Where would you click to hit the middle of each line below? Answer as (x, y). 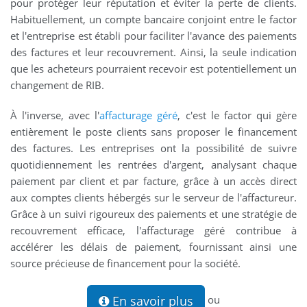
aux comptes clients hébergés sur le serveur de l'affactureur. (153, 198)
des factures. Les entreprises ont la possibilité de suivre (153, 148)
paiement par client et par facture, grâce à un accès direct (153, 181)
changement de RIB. (57, 85)
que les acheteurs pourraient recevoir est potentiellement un (153, 69)
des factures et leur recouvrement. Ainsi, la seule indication (153, 52)
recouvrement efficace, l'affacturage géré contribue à (153, 231)
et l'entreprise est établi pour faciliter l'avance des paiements (153, 36)
